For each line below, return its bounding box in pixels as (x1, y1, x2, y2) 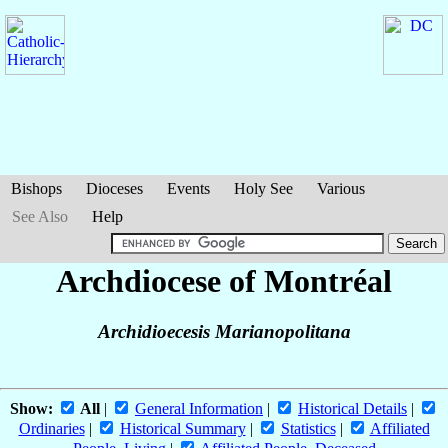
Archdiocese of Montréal (56, 263, 392, 299)
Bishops (11, 180, 62, 197)
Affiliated (369, 420, 430, 438)
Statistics (280, 420, 336, 438)
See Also (12, 208, 68, 225)
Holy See (234, 180, 293, 197)
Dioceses (86, 180, 143, 197)
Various (317, 180, 365, 197)
